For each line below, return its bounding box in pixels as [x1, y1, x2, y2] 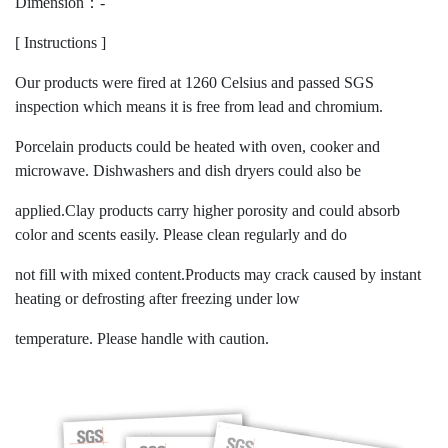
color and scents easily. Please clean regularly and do [15, 226, 351, 244]
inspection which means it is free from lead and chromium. [15, 98, 387, 116]
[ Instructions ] [15, 34, 106, 52]
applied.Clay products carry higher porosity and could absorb [15, 202, 400, 220]
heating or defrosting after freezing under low [15, 290, 304, 308]
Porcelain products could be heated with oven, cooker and [15, 138, 380, 156]
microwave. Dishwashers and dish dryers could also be [15, 162, 365, 180]
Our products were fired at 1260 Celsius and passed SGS [15, 74, 374, 92]
